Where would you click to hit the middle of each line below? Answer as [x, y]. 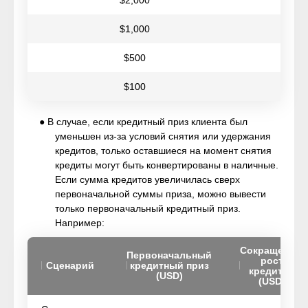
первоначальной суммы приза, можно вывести [161, 194]
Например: [80, 223]
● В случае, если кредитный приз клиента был [143, 122]
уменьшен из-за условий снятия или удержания [163, 136]
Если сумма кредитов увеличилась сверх [147, 179]
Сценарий [70, 265]
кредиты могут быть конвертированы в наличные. [167, 165]
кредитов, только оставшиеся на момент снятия [163, 151]
